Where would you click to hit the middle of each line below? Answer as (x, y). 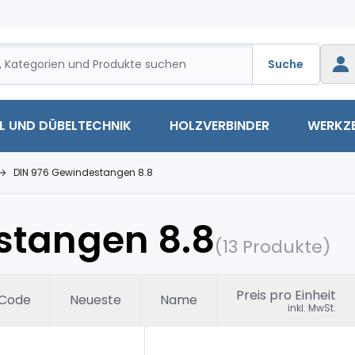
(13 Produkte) (273, 247)
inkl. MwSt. (312, 308)
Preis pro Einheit (286, 295)
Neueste (95, 300)
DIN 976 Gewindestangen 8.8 (83, 172)
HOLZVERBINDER (219, 126)
